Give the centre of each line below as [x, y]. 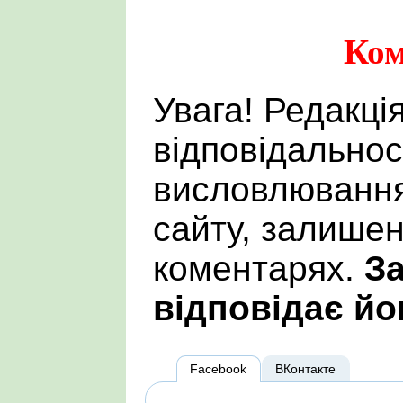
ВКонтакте [306, 368]
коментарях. [259, 269]
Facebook [219, 368]
